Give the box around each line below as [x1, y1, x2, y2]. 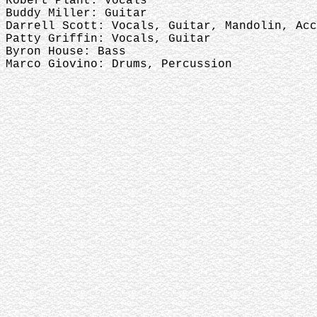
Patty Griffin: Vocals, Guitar [6, 33, 211, 45]
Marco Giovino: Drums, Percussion [6, 58, 232, 71]
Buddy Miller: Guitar [6, 7, 147, 20]
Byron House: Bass [6, 45, 126, 58]
